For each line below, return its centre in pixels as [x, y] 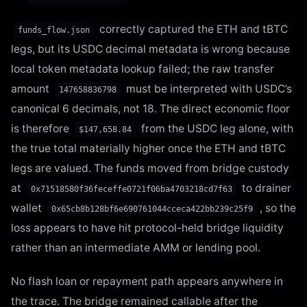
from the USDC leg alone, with [216, 128]
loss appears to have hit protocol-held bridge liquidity [147, 228]
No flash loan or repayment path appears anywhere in [147, 281]
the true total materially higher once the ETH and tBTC [148, 148]
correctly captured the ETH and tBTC [192, 29]
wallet [28, 208]
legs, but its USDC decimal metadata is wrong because [150, 49]
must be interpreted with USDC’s [208, 88]
